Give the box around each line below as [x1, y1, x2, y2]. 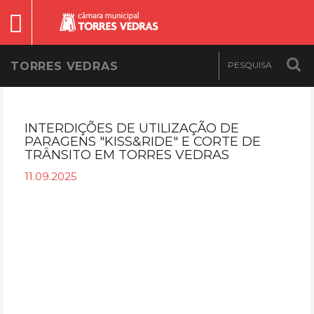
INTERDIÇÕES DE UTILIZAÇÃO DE [25, 121, 239, 136]
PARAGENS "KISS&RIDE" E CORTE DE [25, 134, 261, 149]
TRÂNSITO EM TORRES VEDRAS [25, 147, 229, 163]
